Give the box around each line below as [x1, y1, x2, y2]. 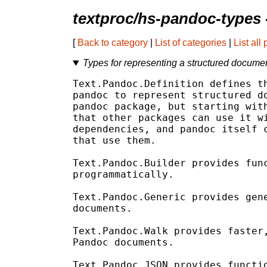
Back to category [77, 38, 148, 48]
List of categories [155, 38, 226, 48]
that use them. [73, 135, 156, 147]
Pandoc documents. [73, 237, 174, 249]
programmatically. [73, 169, 174, 181]
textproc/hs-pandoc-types [73, 10, 261, 27]
